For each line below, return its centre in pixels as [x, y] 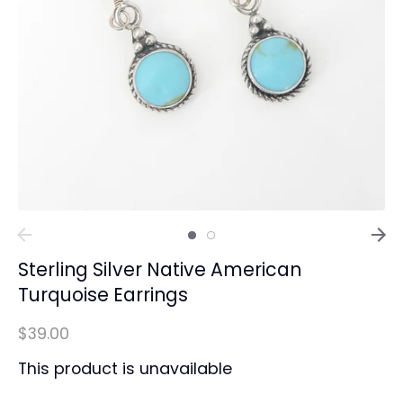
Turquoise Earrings [103, 295]
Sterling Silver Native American [160, 270]
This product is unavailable [125, 369]
